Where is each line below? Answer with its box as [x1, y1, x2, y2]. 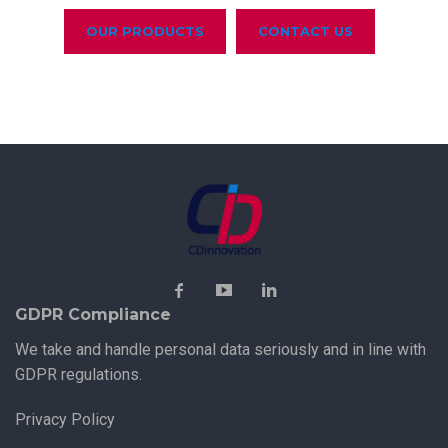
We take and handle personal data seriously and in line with [15, 339, 426, 359]
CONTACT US [257, 22, 353, 39]
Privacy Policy [15, 409, 115, 429]
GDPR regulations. [15, 364, 142, 384]
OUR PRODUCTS [85, 22, 204, 39]
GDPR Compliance [15, 304, 171, 324]
